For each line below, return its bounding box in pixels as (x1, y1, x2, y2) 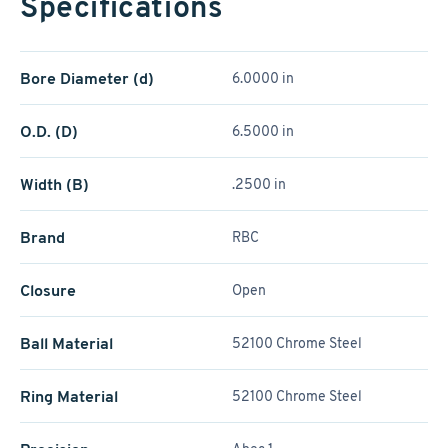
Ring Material (20, 386, 118, 407)
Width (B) (20, 174, 89, 195)
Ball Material (20, 333, 113, 354)
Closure (20, 280, 76, 301)
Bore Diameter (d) (20, 68, 154, 89)
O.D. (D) (20, 121, 78, 142)
